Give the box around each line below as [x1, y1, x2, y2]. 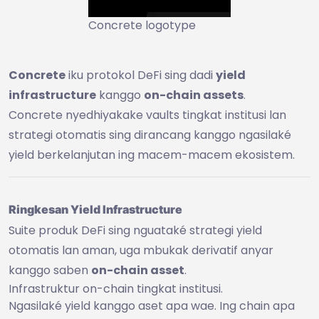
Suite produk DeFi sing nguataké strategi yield [9, 221, 262, 239]
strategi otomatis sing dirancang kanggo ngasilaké [9, 126, 291, 143]
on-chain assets [144, 86, 244, 103]
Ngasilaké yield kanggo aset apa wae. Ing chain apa [9, 297, 295, 314]
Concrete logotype [88, 16, 196, 33]
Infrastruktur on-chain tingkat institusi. [9, 280, 223, 297]
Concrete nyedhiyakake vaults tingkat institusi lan [9, 106, 286, 123]
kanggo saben [9, 261, 91, 278]
